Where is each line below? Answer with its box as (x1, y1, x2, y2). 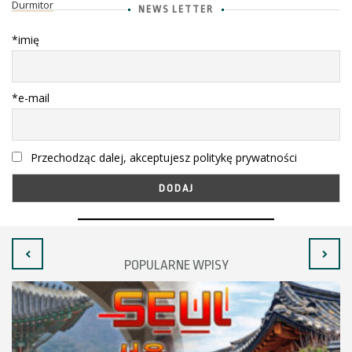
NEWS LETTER (138, 4, 214, 15)
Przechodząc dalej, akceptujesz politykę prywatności (27, 150, 297, 165)
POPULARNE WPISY (123, 257, 229, 273)
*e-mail (12, 90, 49, 105)
